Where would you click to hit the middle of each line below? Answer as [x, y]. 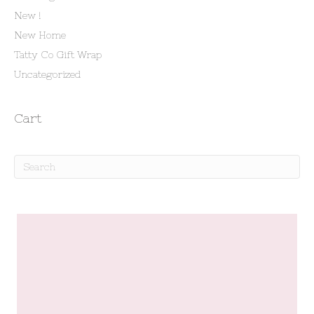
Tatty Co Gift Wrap [58, 55]
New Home [40, 35]
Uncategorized [48, 74]
